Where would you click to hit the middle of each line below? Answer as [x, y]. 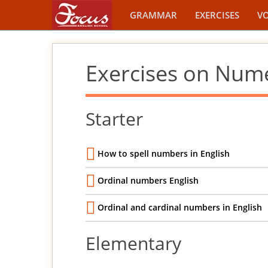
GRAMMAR [153, 15]
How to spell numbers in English [164, 153]
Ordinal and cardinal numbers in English [180, 207]
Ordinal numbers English [148, 180]
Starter [114, 119]
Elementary [133, 243]
